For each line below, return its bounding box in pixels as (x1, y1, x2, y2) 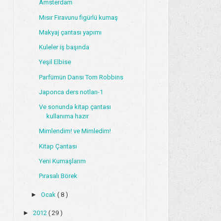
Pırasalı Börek (38, 172, 77, 180)
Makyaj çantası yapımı (38, 28, 102, 36)
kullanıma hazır (46, 112, 89, 120)
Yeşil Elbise (38, 58, 71, 66)
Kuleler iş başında (38, 43, 89, 51)
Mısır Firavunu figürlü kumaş (38, 13, 118, 21)
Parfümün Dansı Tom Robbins (38, 73, 123, 81)
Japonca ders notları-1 (38, 88, 103, 96)
